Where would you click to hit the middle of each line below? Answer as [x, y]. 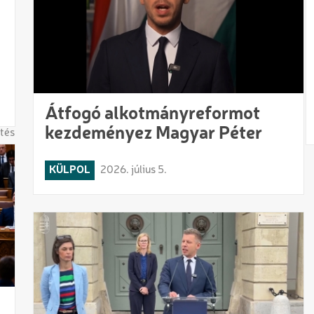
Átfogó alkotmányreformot [153, 114]
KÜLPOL [70, 170]
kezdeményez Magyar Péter [154, 134]
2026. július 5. [134, 170]
